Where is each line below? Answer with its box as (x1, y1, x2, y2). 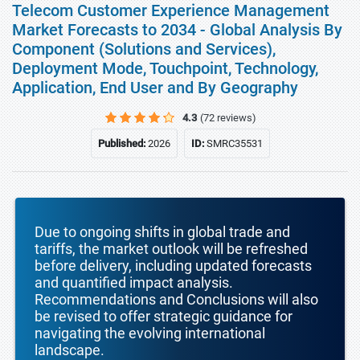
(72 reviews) (200, 112, 256, 124)
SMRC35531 (206, 137, 263, 149)
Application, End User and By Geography (12, 78, 298, 97)
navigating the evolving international (35, 325, 265, 342)
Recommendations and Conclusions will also (35, 291, 318, 308)
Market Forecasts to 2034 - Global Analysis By (12, 20, 342, 39)
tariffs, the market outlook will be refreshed (35, 240, 308, 257)
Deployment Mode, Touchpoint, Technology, (12, 59, 318, 78)
